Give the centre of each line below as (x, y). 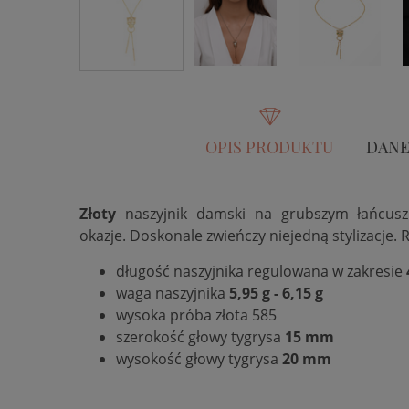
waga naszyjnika (173, 293)
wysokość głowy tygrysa (199, 359)
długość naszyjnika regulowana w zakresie (261, 271)
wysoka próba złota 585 (196, 315)
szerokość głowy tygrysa (200, 337)
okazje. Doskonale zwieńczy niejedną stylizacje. (240, 236)
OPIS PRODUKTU (269, 147)
